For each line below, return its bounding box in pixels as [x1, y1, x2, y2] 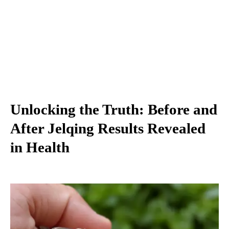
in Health [10, 139, 70, 155]
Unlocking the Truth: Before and [10, 101, 217, 118]
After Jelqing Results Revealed [10, 120, 205, 136]
